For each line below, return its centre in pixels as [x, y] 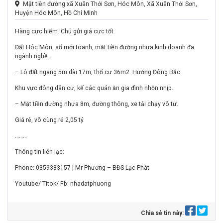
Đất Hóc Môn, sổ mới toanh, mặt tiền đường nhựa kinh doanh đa [105, 47]
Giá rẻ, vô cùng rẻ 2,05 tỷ [49, 120]
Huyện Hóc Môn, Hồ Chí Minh [56, 13]
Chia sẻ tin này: [163, 213]
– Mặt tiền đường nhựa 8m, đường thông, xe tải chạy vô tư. [97, 104]
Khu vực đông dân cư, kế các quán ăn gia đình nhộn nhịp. [94, 88]
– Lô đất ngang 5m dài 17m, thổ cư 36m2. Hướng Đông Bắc [98, 72]
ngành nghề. [32, 56]
